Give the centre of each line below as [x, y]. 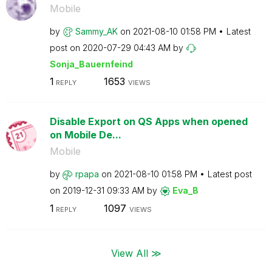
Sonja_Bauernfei [86, 64]
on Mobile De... [85, 135]
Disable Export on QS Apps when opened [148, 121]
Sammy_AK [96, 31]
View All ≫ [136, 253]
